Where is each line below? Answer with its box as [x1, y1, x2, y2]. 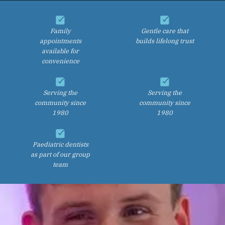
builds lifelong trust [135, 36, 194, 45]
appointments [39, 36, 81, 45]
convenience [41, 56, 79, 65]
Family [50, 26, 71, 35]
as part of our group [31, 150, 90, 158]
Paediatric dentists [32, 140, 88, 148]
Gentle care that [141, 26, 188, 35]
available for [42, 46, 79, 55]
